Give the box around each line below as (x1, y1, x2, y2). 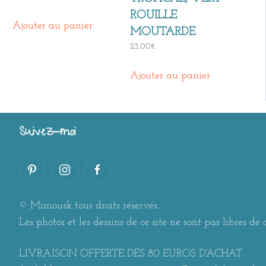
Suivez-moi (18, 123, 75, 143)
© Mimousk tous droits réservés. (18, 200, 159, 212)
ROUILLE (129, 9, 177, 21)
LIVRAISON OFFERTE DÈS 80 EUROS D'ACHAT (18, 248, 242, 260)
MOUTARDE (129, 26, 195, 38)
